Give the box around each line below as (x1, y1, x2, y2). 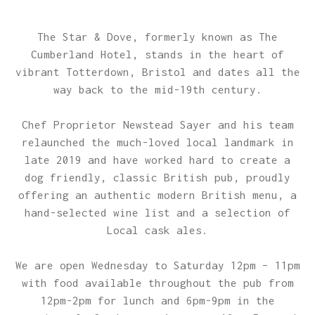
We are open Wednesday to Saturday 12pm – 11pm (15, 258, 300, 271)
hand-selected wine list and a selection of (25, 205, 290, 219)
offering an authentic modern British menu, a (18, 188, 297, 201)
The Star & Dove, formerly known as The (37, 30, 278, 43)
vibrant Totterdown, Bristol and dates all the (15, 65, 300, 78)
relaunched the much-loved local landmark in (21, 135, 294, 148)
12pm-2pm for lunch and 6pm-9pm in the (40, 293, 275, 307)
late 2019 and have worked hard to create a (25, 153, 290, 166)
